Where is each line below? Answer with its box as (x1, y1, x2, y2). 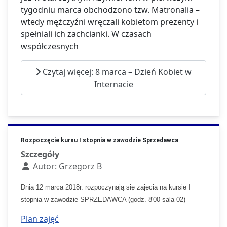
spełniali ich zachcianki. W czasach (21, 28, 152, 40)
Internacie (94, 78, 133, 90)
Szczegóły (21, 148, 59, 160)
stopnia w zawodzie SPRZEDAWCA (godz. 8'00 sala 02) (21, 196, 185, 204)
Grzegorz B (59, 161, 102, 172)
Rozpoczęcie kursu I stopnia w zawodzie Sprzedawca (21, 137, 178, 144)
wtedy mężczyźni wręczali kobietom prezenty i (21, 16, 198, 28)
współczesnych (21, 41, 79, 52)
